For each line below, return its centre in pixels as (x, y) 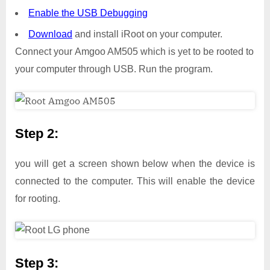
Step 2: (37, 134)
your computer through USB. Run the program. (114, 69)
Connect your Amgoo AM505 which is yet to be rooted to (134, 52)
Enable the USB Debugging (88, 13)
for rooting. (38, 198)
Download (50, 34)
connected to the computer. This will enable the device (135, 181)
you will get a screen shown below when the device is (135, 163)
